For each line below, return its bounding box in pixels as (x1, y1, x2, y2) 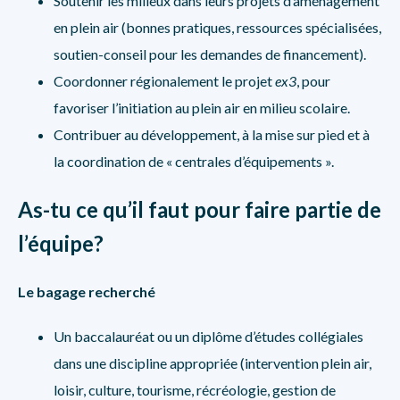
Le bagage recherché (18, 283, 155, 300)
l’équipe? (18, 230, 104, 256)
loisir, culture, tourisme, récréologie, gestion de (54, 381, 336, 398)
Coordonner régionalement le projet (54, 72, 275, 89)
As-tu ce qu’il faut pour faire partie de (18, 196, 381, 222)
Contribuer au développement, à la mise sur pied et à (54, 126, 370, 143)
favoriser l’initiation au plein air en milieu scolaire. (54, 99, 350, 116)
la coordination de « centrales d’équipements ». (54, 153, 334, 170)
